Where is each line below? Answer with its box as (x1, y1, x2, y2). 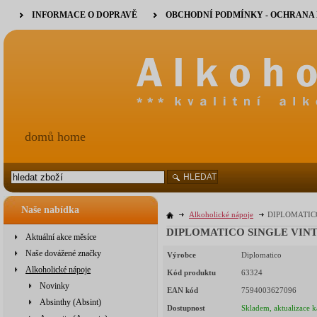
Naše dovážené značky (25, 248, 101, 258)
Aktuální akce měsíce (25, 232, 96, 242)
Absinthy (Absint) (40, 297, 101, 307)
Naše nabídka (21, 204, 79, 215)
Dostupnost (167, 304, 205, 313)
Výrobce (167, 250, 196, 260)
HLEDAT (183, 172, 217, 182)
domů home (25, 129, 86, 144)
